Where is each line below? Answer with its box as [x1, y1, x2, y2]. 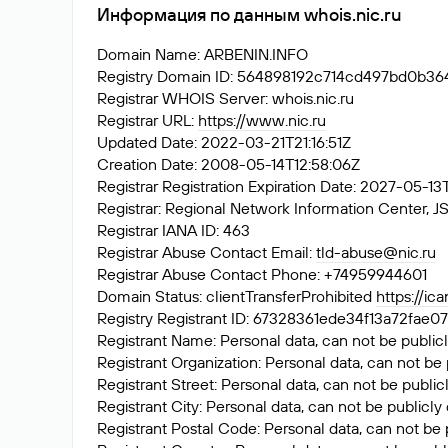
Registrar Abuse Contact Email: [97, 242, 316, 262]
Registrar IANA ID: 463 [97, 220, 250, 240]
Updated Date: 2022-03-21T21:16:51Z [97, 132, 351, 152]
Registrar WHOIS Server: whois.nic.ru [97, 88, 354, 108]
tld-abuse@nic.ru [316, 242, 436, 262]
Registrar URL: [97, 110, 198, 130]
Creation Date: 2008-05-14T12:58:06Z [97, 154, 360, 174]
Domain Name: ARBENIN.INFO [97, 44, 308, 64]
